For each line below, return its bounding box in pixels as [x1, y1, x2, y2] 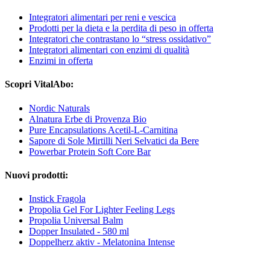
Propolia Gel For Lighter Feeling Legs [29, 204, 175, 215]
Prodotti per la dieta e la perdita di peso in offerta [29, 23, 213, 34]
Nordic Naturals [29, 102, 90, 113]
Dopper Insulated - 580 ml [29, 226, 129, 237]
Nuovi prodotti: [5, 169, 68, 180]
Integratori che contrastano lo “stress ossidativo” [29, 34, 211, 45]
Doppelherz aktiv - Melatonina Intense [29, 237, 175, 248]
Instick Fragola [29, 193, 86, 204]
